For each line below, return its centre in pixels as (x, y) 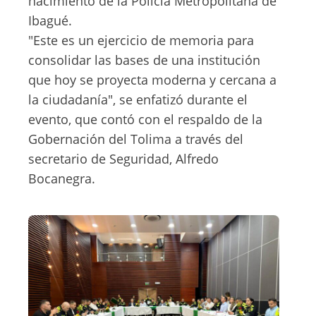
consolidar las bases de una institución (144, 60)
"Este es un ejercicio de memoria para (141, 40)
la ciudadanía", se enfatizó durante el (138, 99)
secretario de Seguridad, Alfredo (123, 159)
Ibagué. (50, 20)
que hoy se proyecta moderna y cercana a (152, 80)
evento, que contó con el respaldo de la (145, 119)
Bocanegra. (62, 178)
